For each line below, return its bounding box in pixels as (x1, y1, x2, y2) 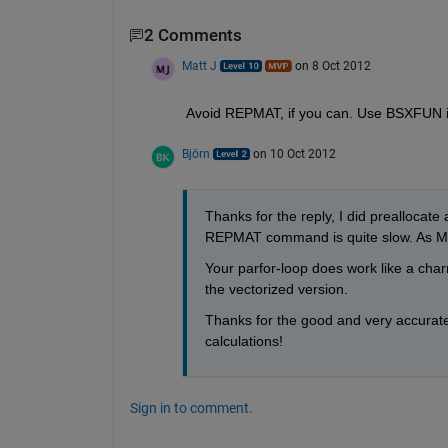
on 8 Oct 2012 (294, 58, 371, 73)
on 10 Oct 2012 (252, 146, 336, 161)
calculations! (204, 332, 283, 349)
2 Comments (143, 26, 242, 46)
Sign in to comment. (129, 399, 253, 416)
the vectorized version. (204, 280, 348, 297)
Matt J (181, 58, 217, 73)
